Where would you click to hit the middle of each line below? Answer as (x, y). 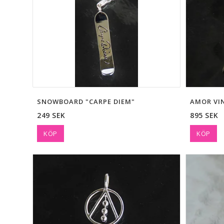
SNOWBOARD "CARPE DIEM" (86, 102)
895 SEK (204, 115)
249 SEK (51, 115)
